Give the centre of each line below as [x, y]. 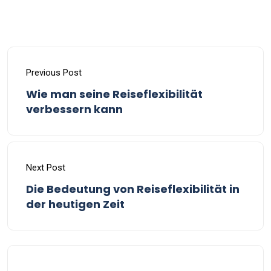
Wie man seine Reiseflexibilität [114, 94]
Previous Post [54, 73]
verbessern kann [74, 109]
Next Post [46, 168]
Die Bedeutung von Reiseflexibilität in [133, 189]
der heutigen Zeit [75, 204]
